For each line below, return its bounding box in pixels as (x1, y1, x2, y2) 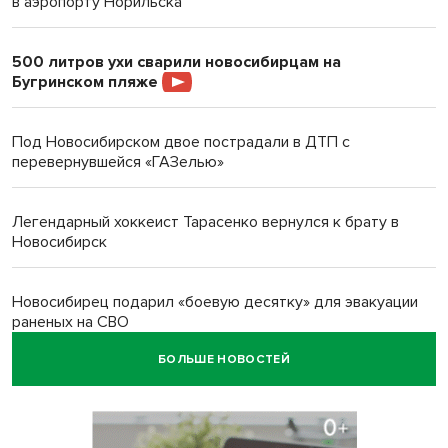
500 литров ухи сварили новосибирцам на (12, 52, 341, 72)
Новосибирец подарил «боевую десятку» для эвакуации (12, 292, 418, 312)
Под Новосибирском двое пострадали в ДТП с (12, 132, 350, 152)
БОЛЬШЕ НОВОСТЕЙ (157, 351, 291, 367)
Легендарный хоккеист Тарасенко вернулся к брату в (12, 212, 399, 232)
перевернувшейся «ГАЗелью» (12, 152, 224, 172)
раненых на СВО (12, 312, 129, 332)
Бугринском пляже (12, 72, 162, 92)
